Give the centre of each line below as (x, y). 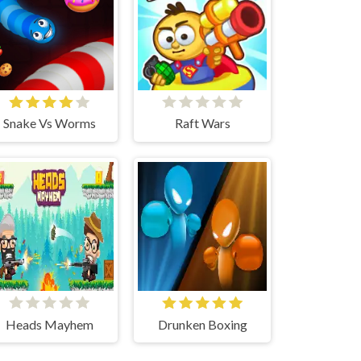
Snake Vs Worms (49, 123)
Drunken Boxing (202, 324)
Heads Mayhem (49, 324)
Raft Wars (202, 123)
